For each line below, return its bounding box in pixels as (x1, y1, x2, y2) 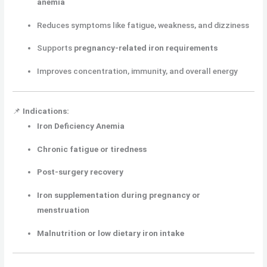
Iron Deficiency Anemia (37, 121, 125, 131)
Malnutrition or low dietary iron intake (37, 228, 185, 238)
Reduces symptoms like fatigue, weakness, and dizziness (37, 20, 250, 30)
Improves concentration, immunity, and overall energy (37, 66, 238, 76)
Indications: (23, 106, 70, 116)
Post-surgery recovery (37, 167, 124, 177)
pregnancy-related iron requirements (74, 43, 218, 53)
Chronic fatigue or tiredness (37, 144, 147, 154)
